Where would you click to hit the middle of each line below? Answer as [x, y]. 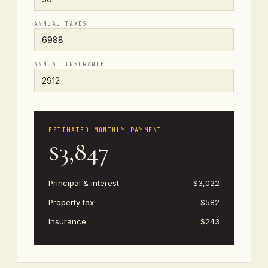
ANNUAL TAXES [61, 23]
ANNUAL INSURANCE [70, 64]
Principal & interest [84, 183]
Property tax [71, 202]
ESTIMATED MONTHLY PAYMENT [105, 130]
